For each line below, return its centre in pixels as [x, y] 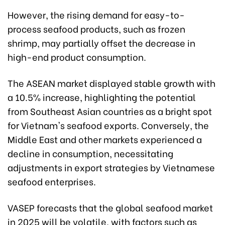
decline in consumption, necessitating [90, 153]
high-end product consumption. [77, 57]
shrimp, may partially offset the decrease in [101, 43]
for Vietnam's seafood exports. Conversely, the [108, 125]
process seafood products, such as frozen [96, 29]
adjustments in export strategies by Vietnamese [111, 167]
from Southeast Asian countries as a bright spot [110, 111]
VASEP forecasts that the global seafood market [110, 207]
